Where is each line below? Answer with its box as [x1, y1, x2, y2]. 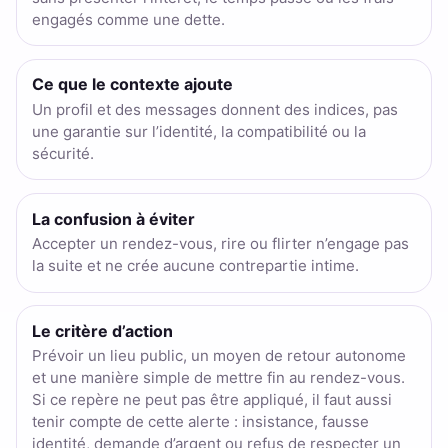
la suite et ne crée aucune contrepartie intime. [31, 256, 359, 276]
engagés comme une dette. [31, 9, 225, 29]
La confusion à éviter [31, 208, 195, 229]
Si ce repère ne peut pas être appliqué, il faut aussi [31, 390, 392, 410]
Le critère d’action [31, 320, 173, 341]
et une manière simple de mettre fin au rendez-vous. [31, 368, 405, 388]
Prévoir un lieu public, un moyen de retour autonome [31, 346, 406, 366]
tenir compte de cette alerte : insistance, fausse [31, 412, 369, 432]
